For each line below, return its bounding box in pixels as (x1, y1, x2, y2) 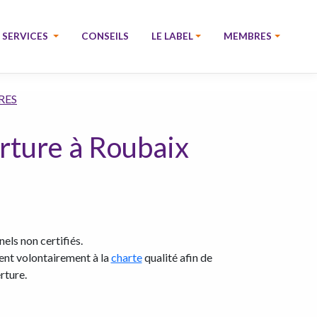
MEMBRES (224, 30, 272, 42)
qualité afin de (142, 250, 212, 264)
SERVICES (2, 30, 51, 42)
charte (110, 250, 142, 264)
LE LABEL (151, 30, 193, 42)
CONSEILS (81, 30, 129, 42)
